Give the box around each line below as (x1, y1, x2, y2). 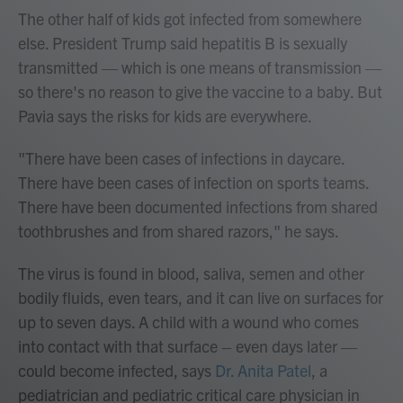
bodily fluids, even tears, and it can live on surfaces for (18, 287, 383, 308)
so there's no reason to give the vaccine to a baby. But (18, 81, 382, 102)
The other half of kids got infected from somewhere (18, 8, 362, 29)
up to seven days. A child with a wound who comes (18, 311, 359, 332)
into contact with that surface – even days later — (18, 336, 357, 356)
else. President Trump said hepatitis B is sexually (18, 32, 347, 53)
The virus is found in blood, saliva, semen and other (18, 263, 364, 283)
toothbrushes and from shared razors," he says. (18, 220, 339, 241)
